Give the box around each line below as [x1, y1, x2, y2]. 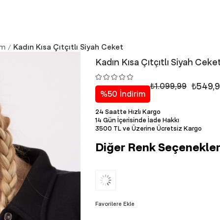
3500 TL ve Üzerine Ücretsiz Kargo [95, 124, 202, 133]
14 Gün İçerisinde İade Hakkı [95, 115, 179, 124]
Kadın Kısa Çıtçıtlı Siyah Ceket [13, 42, 123, 52]
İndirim [117, 88, 145, 99]
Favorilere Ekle [95, 200, 135, 207]
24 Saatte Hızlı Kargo [95, 107, 161, 116]
